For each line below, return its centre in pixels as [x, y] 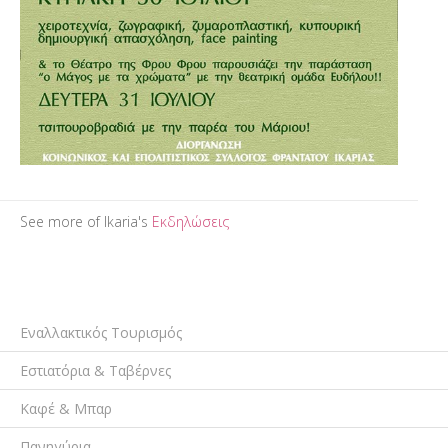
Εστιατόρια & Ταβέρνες [95, 370]
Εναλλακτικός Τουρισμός [101, 332]
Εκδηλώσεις [190, 221]
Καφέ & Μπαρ [66, 408]
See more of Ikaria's [86, 221]
